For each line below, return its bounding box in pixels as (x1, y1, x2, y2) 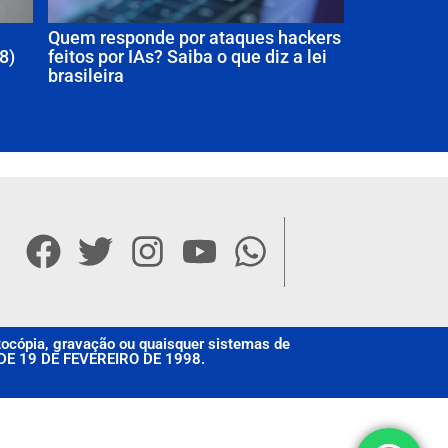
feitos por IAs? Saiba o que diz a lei (47, 45, 327, 67)
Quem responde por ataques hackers (47, 26, 341, 48)
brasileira (47, 64, 124, 86)
